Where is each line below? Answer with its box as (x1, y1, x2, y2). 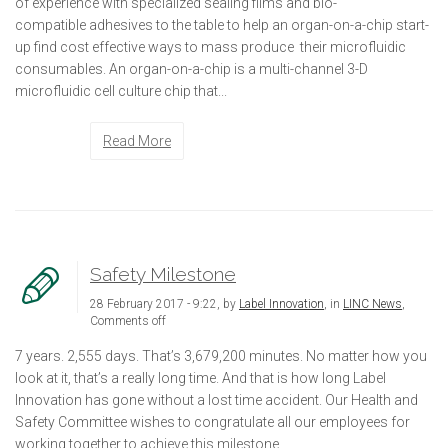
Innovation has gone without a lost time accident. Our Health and (15, 391, 418, 408)
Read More (103, 132, 171, 149)
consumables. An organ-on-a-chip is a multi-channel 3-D (15, 60, 368, 77)
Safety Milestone (90, 262, 236, 285)
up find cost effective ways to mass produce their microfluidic (15, 38, 406, 55)
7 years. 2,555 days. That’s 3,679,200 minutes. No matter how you (15, 347, 427, 364)
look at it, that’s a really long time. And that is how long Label (15, 369, 386, 386)
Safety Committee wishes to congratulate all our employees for (15, 413, 410, 430)
